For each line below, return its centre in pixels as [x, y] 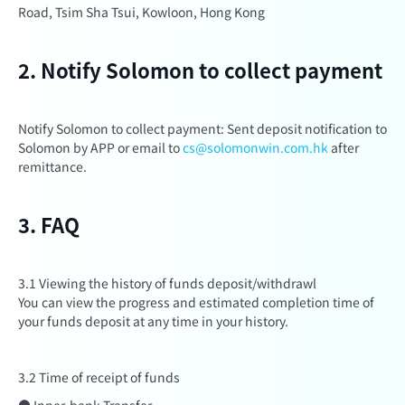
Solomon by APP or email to [100, 147]
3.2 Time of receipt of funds [99, 377]
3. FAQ [49, 224]
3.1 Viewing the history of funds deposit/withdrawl [167, 283]
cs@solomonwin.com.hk [255, 147]
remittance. [52, 166]
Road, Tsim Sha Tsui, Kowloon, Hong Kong [141, 12]
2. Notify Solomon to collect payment [200, 70]
